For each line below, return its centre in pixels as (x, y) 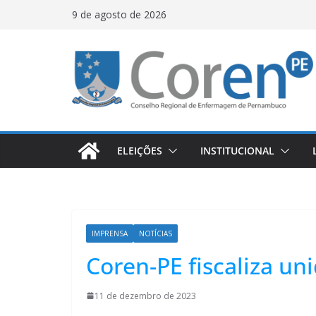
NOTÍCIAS (156, 233)
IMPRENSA (110, 233)
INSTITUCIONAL (237, 150)
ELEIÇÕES (140, 150)
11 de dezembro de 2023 (145, 296)
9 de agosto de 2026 (119, 14)
